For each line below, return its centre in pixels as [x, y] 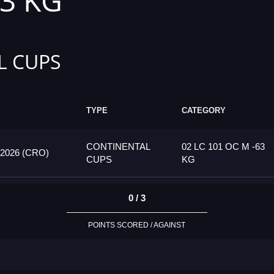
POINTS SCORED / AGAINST [137, 225]
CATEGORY [204, 111]
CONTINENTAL [118, 147]
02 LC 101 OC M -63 [223, 147]
